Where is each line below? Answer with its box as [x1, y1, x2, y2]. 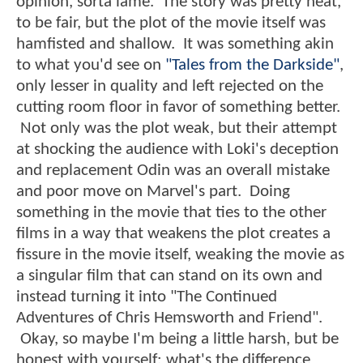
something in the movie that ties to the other [16, 204, 327, 222]
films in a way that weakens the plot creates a [16, 225, 331, 243]
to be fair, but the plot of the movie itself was [16, 15, 326, 32]
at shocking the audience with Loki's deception [16, 141, 339, 159]
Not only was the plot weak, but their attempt [16, 120, 337, 138]
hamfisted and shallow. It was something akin [16, 36, 334, 53]
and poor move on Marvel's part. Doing [16, 183, 290, 201]
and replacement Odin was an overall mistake [16, 162, 330, 180]
